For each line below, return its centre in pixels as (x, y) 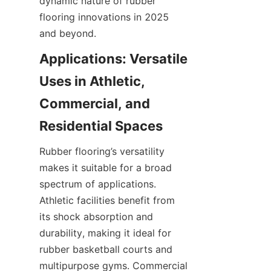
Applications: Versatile (113, 59)
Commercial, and (95, 103)
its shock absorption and (96, 217)
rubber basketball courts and (106, 249)
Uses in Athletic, (92, 81)
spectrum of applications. (98, 184)
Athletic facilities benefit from (107, 200)
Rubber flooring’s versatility (102, 151)
